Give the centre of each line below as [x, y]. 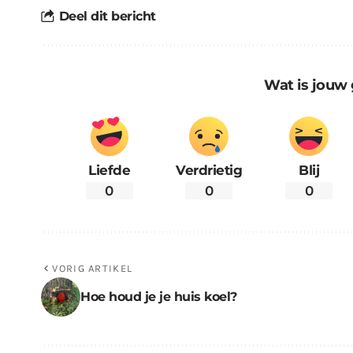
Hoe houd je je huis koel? [159, 297]
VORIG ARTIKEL [93, 269]
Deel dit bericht [107, 17]
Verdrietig [209, 170]
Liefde [110, 170]
